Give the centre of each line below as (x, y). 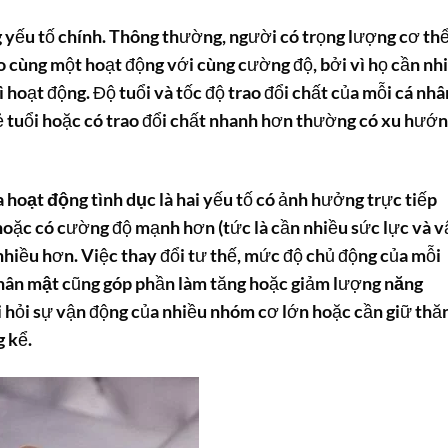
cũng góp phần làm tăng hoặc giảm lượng (221, 284)
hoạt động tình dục (81, 200)
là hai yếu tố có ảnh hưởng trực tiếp (296, 200)
